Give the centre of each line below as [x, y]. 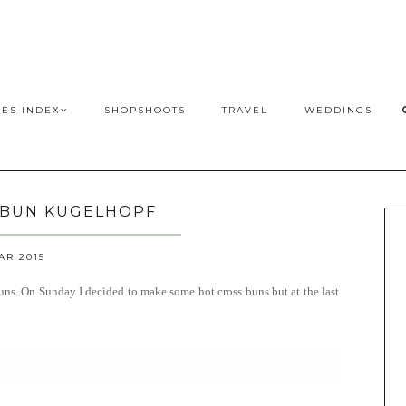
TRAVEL [245, 110]
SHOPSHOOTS [145, 110]
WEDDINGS [338, 110]
